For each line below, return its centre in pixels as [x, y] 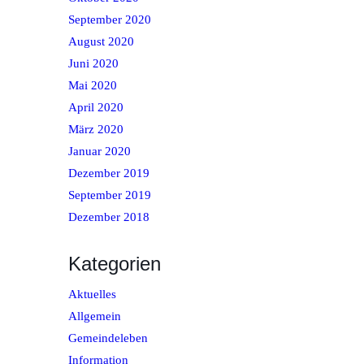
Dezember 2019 [109, 173]
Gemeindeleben [108, 338]
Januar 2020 [100, 152]
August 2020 [101, 42]
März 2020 [96, 130]
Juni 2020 [93, 64]
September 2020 [110, 20]
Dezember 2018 [109, 217]
